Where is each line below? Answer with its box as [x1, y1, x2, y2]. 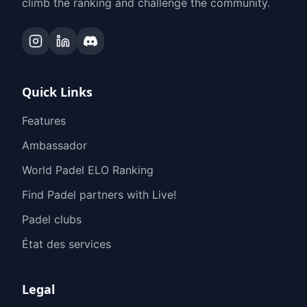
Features [22, 114, 66, 127]
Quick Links [22, 84, 93, 100]
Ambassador [22, 138, 87, 152]
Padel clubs [22, 212, 82, 226]
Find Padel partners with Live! [22, 188, 176, 201]
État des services [22, 237, 111, 251]
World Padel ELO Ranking [22, 163, 153, 177]
